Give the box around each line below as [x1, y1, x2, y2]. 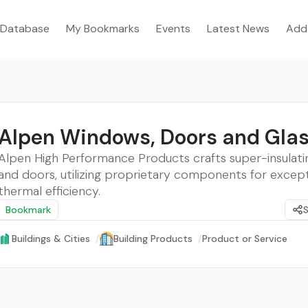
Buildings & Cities [12, 232, 90, 245]
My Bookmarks [66, 21, 140, 36]
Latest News [207, 21, 269, 36]
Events [156, 21, 190, 36]
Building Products [113, 232, 192, 245]
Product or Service [202, 232, 287, 245]
